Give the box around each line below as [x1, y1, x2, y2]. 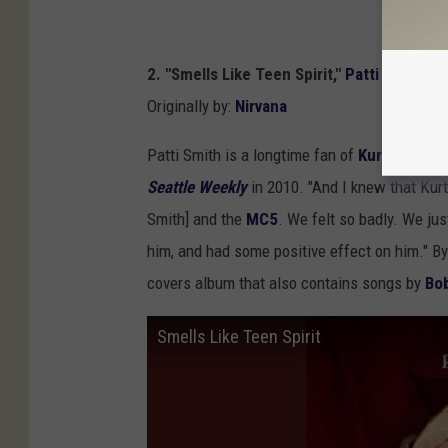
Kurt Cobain [358, 145, 441, 166]
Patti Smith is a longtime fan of [147, 145, 358, 166]
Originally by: [147, 96, 235, 117]
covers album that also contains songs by [147, 273, 425, 294]
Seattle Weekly [147, 177, 247, 198]
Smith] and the [147, 209, 246, 230]
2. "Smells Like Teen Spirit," [147, 64, 345, 85]
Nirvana [235, 96, 287, 117]
